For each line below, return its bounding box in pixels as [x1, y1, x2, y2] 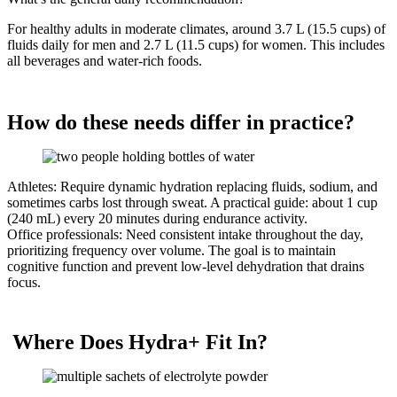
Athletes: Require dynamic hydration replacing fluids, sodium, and [7, 179, 378, 195]
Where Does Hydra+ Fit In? [7, 331, 268, 354]
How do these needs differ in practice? [7, 111, 354, 135]
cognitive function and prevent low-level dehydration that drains [7, 259, 364, 275]
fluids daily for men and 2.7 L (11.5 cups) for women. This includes [7, 37, 385, 53]
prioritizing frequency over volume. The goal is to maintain [7, 243, 336, 259]
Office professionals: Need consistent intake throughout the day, [7, 227, 363, 243]
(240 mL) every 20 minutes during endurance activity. [7, 211, 307, 227]
